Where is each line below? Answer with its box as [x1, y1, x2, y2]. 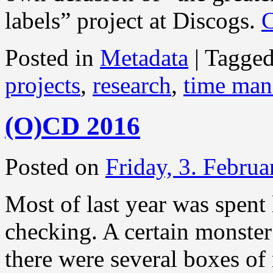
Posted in [5, 44, 94, 71]
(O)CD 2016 [5, 112, 140, 141]
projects [5, 72, 80, 99]
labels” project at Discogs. [5, 7, 261, 34]
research [93, 72, 171, 99]
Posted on [5, 154, 99, 180]
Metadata [100, 44, 188, 71]
